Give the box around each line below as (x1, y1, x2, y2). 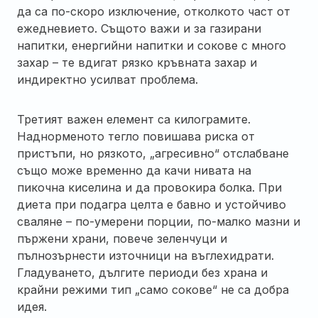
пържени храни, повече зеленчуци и (17, 231, 227, 246)
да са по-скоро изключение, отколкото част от (17, 4, 290, 18)
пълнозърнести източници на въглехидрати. (17, 248, 274, 263)
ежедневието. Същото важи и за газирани (17, 21, 261, 35)
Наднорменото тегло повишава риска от (17, 128, 255, 143)
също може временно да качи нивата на (17, 163, 251, 177)
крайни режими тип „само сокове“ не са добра (17, 282, 289, 297)
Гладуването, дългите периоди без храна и (17, 265, 268, 280)
